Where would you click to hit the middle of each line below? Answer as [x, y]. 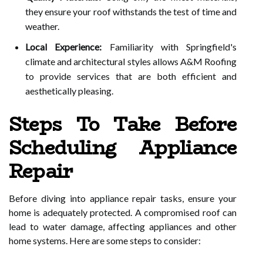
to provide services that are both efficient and [131, 76]
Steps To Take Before [123, 124]
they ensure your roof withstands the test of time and [131, 11]
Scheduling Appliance [123, 148]
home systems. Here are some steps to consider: [105, 240]
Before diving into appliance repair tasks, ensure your [123, 198]
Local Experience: [64, 47]
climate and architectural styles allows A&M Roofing [131, 61]
